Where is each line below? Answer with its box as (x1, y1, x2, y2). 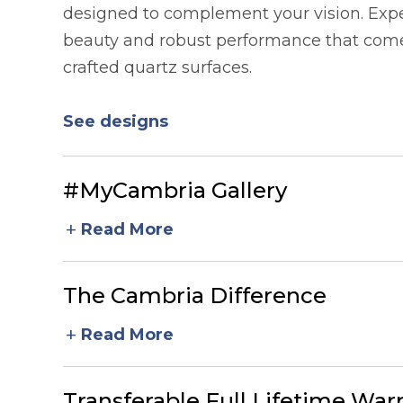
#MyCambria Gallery (63, 176, 287, 203)
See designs (63, 111, 168, 131)
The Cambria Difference (63, 282, 327, 309)
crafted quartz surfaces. (63, 57, 252, 77)
